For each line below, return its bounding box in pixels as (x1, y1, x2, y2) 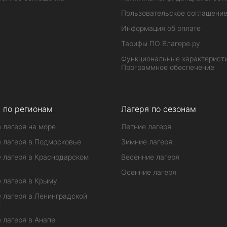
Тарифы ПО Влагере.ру (121, 39, 200, 48)
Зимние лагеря (121, 137, 172, 146)
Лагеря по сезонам (121, 104, 196, 114)
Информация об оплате (121, 24, 201, 32)
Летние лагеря (121, 122, 171, 131)
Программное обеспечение (121, 63, 214, 71)
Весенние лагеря (121, 153, 179, 161)
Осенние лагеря (121, 168, 176, 176)
